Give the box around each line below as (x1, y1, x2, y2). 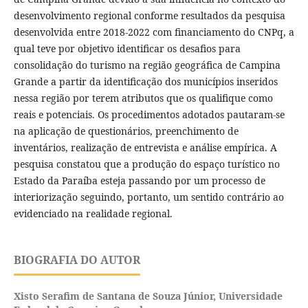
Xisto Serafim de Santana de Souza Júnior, (13, 289, 219, 303)
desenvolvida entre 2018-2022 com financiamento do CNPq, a (13, 25, 294, 39)
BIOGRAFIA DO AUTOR (13, 252, 140, 268)
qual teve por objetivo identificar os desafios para (13, 42, 241, 56)
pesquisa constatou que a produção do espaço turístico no (13, 157, 280, 171)
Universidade (218, 289, 283, 303)
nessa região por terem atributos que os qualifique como (13, 91, 273, 105)
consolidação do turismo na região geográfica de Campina (13, 58, 280, 72)
